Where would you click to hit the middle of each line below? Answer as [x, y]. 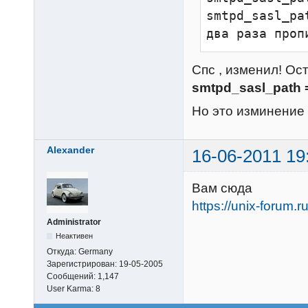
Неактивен [75, 236]
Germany [96, 252]
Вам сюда [222, 188]
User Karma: [71, 289]
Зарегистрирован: [83, 264]
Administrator [74, 222]
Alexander [70, 150]
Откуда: [63, 252]
